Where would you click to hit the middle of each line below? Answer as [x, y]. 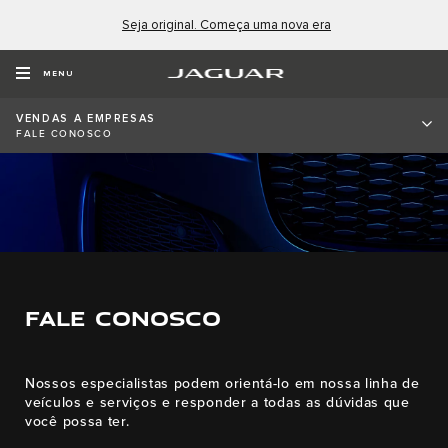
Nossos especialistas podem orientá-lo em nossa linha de [222, 384]
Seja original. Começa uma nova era [226, 25]
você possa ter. [77, 422]
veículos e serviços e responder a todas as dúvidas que [217, 403]
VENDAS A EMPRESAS [86, 118]
